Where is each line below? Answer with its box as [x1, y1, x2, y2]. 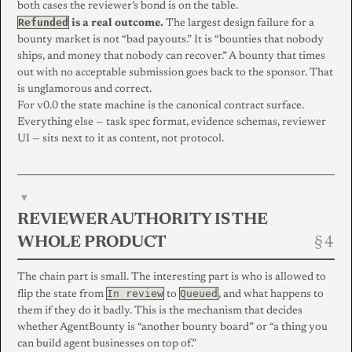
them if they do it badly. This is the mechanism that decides [17, 305, 302, 317]
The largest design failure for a [163, 17, 314, 29]
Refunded [18, 16, 68, 28]
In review [107, 287, 163, 299]
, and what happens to [218, 288, 324, 300]
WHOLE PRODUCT [17, 234, 167, 251]
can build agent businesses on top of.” [17, 338, 196, 350]
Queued [180, 287, 218, 299]
